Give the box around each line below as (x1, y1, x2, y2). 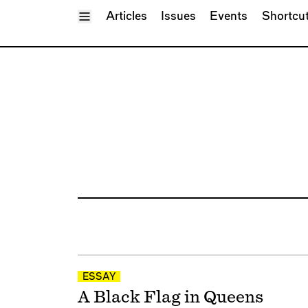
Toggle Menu (83, 9, 155, 21)
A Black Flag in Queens (77, 289, 263, 306)
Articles (105, 10, 147, 22)
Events (210, 10, 248, 22)
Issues (160, 10, 196, 22)
